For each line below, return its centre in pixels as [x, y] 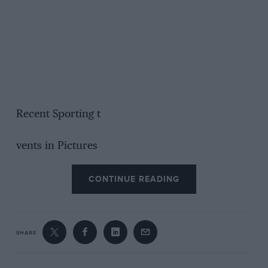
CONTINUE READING [134, 179]
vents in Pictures [57, 146]
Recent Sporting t [58, 115]
